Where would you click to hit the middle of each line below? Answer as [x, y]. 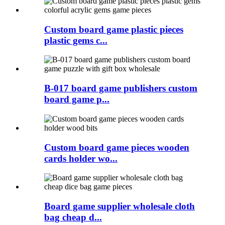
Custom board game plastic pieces [114, 29]
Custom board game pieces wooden [117, 147]
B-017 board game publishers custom [121, 88]
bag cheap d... [73, 217]
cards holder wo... [81, 158]
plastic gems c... [76, 40]
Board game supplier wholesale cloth [120, 206]
